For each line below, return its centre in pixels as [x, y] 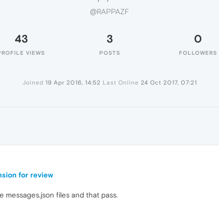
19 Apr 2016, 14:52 [73, 83]
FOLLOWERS [198, 53]
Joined [33, 83]
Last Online [120, 83]
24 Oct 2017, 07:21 [169, 83]
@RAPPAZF [109, 12]
